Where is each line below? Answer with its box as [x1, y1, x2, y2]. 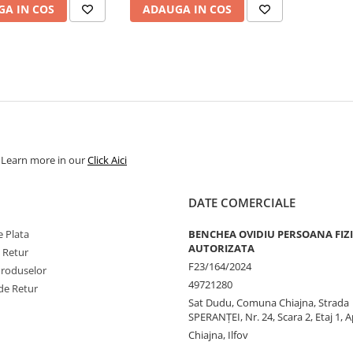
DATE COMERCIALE [188, 195, 295, 210]
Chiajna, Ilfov [188, 328, 248, 342]
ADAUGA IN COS [142, 2, 232, 17]
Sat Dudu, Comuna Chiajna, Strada [188, 295, 349, 310]
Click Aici [87, 153, 127, 167]
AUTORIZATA [188, 241, 255, 255]
